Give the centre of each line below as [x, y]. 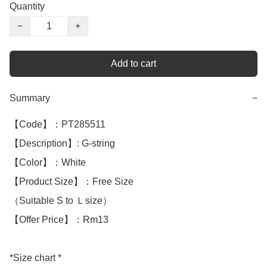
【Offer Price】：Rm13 [59, 220]
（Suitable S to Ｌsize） [61, 201]
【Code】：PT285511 [58, 125]
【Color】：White [49, 163]
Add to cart [133, 64]
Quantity [27, 7]
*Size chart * [35, 258]
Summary [30, 98]
